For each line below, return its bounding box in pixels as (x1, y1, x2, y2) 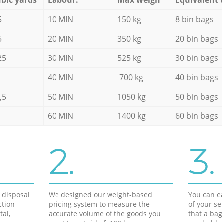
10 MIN (47, 13, 73, 25)
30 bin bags (175, 52, 218, 63)
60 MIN (47, 110, 73, 121)
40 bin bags (175, 71, 218, 83)
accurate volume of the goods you (48, 208, 161, 218)
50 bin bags (175, 91, 218, 102)
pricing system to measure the (48, 199, 150, 209)
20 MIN (47, 33, 73, 44)
